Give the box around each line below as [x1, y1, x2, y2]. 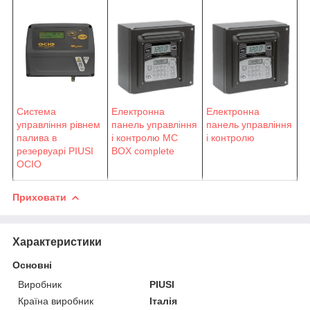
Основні [12, 259, 52, 271]
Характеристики [12, 235, 102, 248]
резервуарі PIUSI [17, 145, 93, 156]
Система [17, 105, 56, 117]
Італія [149, 295, 178, 307]
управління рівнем [17, 118, 100, 130]
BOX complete [111, 145, 174, 157]
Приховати [12, 191, 66, 203]
